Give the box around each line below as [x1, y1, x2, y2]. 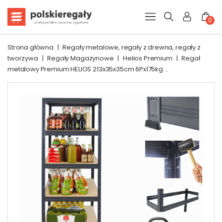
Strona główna [7, 43, 54, 52]
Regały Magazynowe [47, 54, 114, 63]
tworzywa [7, 54, 38, 63]
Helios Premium [123, 54, 172, 63]
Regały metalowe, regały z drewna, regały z [62, 43, 201, 52]
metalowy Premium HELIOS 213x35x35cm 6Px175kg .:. [7, 64, 169, 74]
